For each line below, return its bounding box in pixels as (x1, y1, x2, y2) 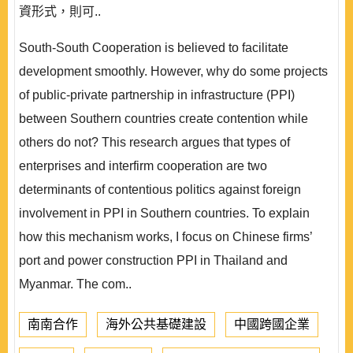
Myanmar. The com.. (19, 277, 132, 291)
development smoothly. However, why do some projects (19, 65, 328, 78)
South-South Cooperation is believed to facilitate (19, 41, 288, 54)
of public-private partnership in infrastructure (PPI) (19, 88, 295, 102)
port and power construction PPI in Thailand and (19, 254, 288, 267)
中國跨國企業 (234, 318, 310, 331)
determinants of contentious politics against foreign (19, 183, 301, 196)
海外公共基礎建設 (106, 318, 206, 331)
